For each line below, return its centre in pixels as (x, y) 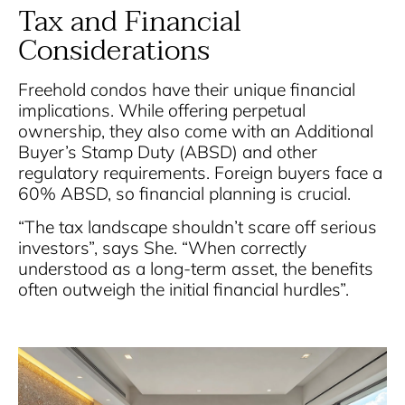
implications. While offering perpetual (162, 110)
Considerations (114, 50)
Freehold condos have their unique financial (187, 89)
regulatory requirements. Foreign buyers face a (200, 172)
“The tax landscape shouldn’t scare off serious (198, 227)
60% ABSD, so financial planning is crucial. (184, 193)
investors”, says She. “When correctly (162, 248)
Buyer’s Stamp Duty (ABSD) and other (168, 151)
